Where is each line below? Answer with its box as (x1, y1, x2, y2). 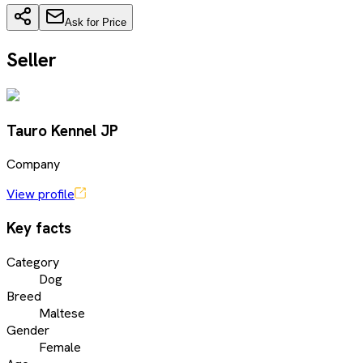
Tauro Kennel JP (6, 120, 118, 141)
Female (39, 338, 81, 356)
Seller (6, 46, 57, 72)
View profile (6, 186, 75, 203)
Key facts (6, 217, 71, 238)
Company (6, 156, 60, 173)
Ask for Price (65, 15, 126, 28)
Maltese (39, 304, 85, 322)
